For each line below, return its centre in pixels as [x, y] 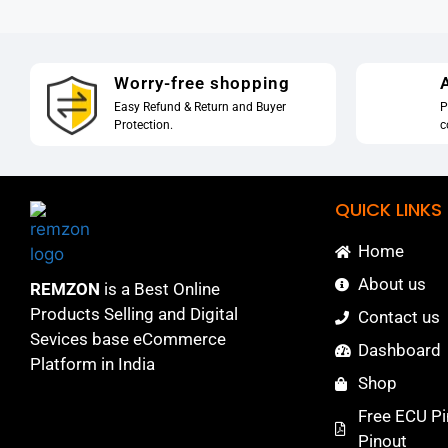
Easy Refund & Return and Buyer [199, 106]
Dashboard [399, 350]
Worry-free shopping [201, 82]
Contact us [398, 317]
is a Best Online [160, 289]
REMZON [65, 289]
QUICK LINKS [388, 210]
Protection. [143, 124]
